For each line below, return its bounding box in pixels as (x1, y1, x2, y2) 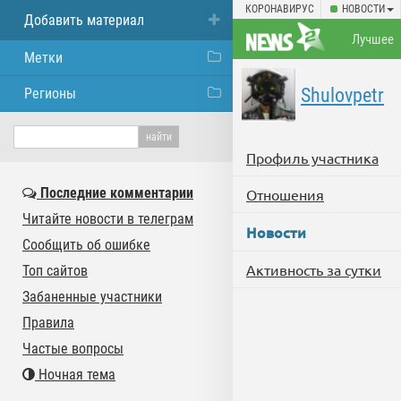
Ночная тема (35, 366, 115, 383)
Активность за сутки (246, 260, 381, 278)
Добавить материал (24, 12, 144, 29)
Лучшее (352, 31, 395, 47)
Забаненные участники (22, 288, 162, 305)
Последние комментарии (37, 184, 193, 201)
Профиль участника (246, 149, 379, 166)
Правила (22, 314, 74, 331)
